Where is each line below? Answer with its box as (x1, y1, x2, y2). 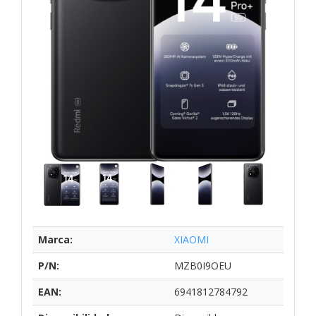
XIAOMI (174, 232, 209, 246)
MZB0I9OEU (174, 258, 231, 272)
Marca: (38, 232, 73, 246)
